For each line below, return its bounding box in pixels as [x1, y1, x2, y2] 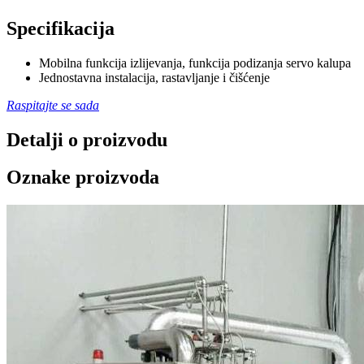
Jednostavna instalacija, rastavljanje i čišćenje [39, 70, 270, 84]
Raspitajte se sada [6, 97, 99, 112]
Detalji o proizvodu [6, 128, 167, 150]
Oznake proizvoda [6, 167, 159, 188]
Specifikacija [6, 17, 115, 39]
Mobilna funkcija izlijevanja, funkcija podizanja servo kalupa [39, 55, 351, 70]
